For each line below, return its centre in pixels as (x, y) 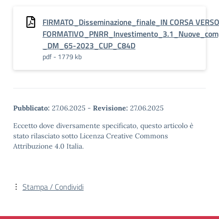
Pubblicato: (32, 108)
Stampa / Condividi (53, 187)
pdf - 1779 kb (62, 56)
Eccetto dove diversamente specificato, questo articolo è (103, 126)
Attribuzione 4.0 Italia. (48, 146)
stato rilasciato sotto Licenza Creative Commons (91, 136)
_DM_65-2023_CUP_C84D (89, 45)
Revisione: (110, 108)
